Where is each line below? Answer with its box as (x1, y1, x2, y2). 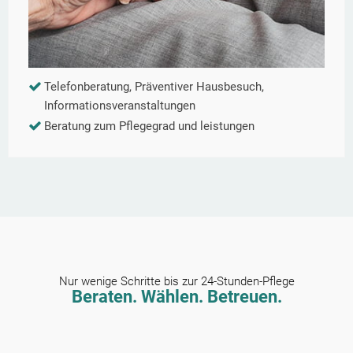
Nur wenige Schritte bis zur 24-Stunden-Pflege (58, 274, 295, 289)
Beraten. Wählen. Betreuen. (71, 287, 282, 307)
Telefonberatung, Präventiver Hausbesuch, (44, 80, 264, 95)
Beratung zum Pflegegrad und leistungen (44, 119, 255, 134)
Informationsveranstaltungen (44, 98, 195, 113)
